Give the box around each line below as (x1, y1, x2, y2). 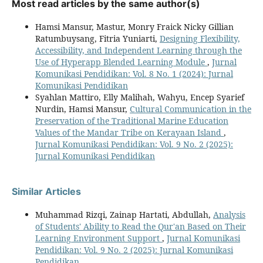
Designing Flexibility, (160, 33, 240, 45)
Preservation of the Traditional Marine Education (35, 115, 228, 127)
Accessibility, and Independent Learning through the (35, 45, 242, 56)
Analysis (213, 209, 245, 221)
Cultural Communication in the (130, 103, 251, 115)
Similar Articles (12, 186, 81, 198)
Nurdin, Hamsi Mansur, (35, 103, 130, 115)
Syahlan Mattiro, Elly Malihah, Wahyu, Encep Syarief (35, 92, 244, 103)
